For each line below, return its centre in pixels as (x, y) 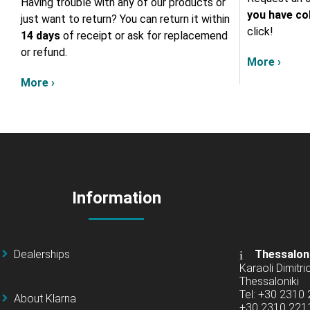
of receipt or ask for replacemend (145, 36)
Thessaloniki (269, 282)
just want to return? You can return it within (125, 19)
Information (116, 198)
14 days (42, 36)
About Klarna (45, 299)
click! (260, 32)
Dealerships (42, 255)
